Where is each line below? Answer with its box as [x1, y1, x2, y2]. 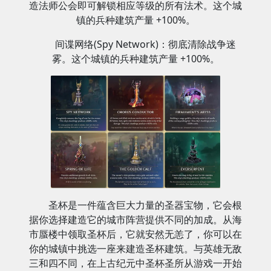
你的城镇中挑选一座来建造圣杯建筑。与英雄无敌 [29, 241, 242, 255]
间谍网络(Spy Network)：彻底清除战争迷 [54, 37, 236, 51]
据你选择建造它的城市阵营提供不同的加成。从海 [29, 212, 242, 226]
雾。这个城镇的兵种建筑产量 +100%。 [51, 51, 220, 65]
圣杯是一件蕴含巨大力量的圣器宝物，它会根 [48, 198, 242, 212]
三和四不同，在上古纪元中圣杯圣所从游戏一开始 [29, 256, 242, 270]
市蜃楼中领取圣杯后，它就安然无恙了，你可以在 [29, 227, 242, 241]
